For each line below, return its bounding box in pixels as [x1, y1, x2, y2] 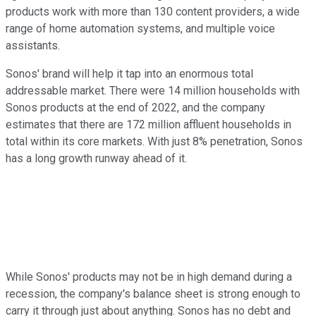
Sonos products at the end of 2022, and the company [6, 100, 265, 114]
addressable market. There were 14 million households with [6, 83, 300, 97]
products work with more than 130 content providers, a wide [6, 4, 300, 18]
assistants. [6, 38, 60, 52]
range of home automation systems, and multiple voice [6, 21, 275, 35]
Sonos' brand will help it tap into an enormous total [6, 66, 253, 80]
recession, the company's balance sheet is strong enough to [6, 286, 300, 300]
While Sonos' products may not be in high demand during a [6, 269, 292, 284]
